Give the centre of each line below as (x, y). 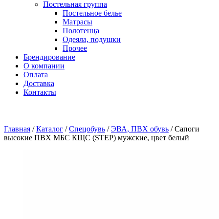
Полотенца (81, 31)
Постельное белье (92, 13)
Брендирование (49, 57)
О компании (44, 66)
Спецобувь (87, 129)
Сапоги (187, 129)
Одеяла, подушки (92, 39)
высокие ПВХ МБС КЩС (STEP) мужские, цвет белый (97, 138)
